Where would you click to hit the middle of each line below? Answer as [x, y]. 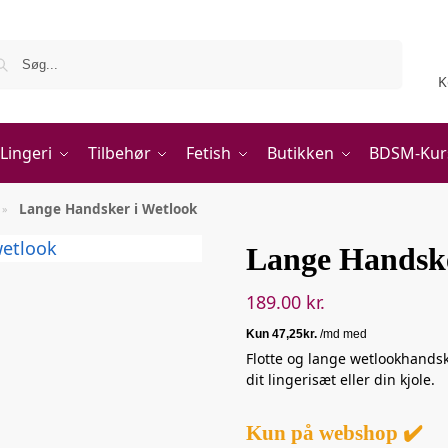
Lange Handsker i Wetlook [108, 209]
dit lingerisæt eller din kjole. [340, 379]
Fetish [208, 153]
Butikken [300, 153]
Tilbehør [119, 153]
